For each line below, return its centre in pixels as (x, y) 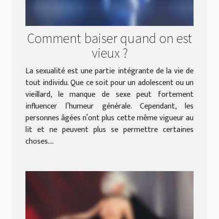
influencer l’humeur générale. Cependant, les (109, 107)
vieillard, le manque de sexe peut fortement (109, 95)
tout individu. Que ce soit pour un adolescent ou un (109, 83)
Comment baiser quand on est (109, 38)
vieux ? (109, 53)
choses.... (40, 142)
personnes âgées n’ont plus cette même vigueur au (109, 118)
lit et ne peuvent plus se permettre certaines (109, 130)
